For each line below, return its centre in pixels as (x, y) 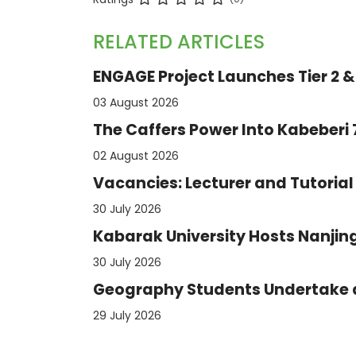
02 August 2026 (136, 156)
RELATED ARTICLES (179, 42)
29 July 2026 (127, 316)
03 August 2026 (136, 103)
